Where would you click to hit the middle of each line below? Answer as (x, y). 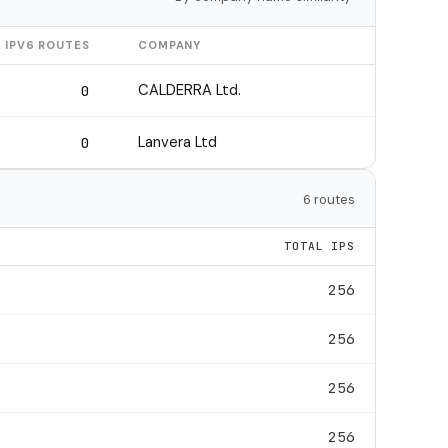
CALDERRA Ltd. (189, 89)
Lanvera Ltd (177, 141)
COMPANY (170, 44)
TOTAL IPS (319, 245)
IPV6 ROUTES (47, 44)
